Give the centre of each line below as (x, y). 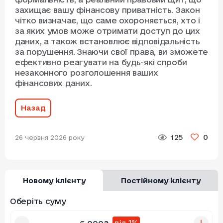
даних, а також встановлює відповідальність (108, 42)
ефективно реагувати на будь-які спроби (101, 62)
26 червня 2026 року (50, 137)
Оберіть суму (38, 201)
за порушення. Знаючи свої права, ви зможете (111, 52)
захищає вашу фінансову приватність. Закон (108, 10)
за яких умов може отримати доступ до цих (108, 31)
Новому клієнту (54, 181)
